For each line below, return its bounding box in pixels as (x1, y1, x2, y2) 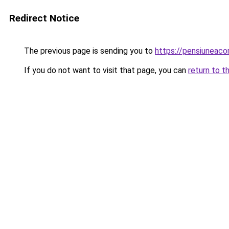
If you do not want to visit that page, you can (22, 65, 188, 75)
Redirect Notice (9, 12, 79, 24)
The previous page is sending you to (22, 46, 155, 56)
